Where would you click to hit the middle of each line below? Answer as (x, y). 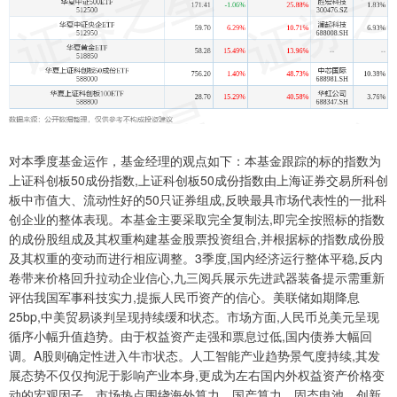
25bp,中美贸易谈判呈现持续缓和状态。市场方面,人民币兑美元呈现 (194, 316)
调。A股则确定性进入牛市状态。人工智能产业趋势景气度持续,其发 (195, 355)
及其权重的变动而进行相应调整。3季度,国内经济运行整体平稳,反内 (196, 257)
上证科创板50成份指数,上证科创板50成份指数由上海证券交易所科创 (198, 179)
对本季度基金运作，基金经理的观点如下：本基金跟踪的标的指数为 (195, 160)
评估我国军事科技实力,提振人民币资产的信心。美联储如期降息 (184, 296)
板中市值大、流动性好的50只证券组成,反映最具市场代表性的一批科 (198, 199)
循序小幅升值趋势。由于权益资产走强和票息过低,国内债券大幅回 (191, 335)
